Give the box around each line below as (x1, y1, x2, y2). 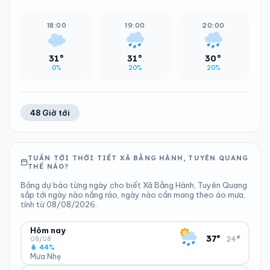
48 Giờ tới (30, 108, 70, 118)
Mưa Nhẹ (30, 251, 61, 261)
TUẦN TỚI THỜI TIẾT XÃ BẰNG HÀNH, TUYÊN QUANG (27, 154, 249, 162)
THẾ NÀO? (27, 162, 69, 171)
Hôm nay (30, 225, 66, 235)
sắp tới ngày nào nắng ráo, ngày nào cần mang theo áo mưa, (20, 190, 245, 199)
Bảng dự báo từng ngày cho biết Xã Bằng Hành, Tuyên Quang (20, 180, 247, 190)
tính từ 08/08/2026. (20, 199, 97, 209)
